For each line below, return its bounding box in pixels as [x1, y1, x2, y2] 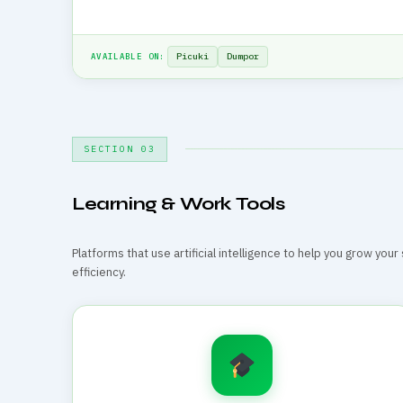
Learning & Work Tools [72, 192, 285, 215]
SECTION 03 [84, 142, 156, 155]
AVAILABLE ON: [91, 50, 166, 61]
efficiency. [72, 264, 126, 280]
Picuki [175, 49, 209, 62]
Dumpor [226, 49, 259, 62]
